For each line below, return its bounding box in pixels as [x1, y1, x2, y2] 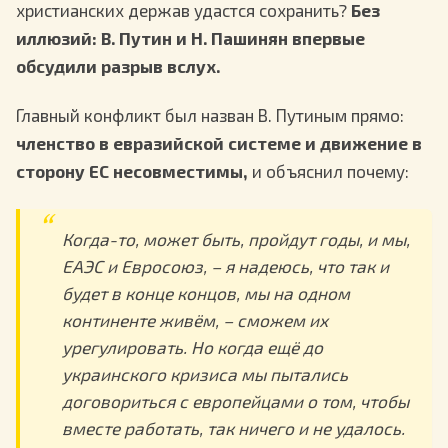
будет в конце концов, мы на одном [61, 283, 350, 304]
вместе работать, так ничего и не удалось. [61, 418, 405, 439]
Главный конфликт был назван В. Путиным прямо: [16, 104, 404, 125]
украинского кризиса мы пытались [61, 364, 348, 385]
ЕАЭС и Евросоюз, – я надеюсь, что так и [61, 256, 389, 277]
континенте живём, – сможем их [61, 310, 328, 331]
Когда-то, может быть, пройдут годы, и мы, [61, 229, 410, 250]
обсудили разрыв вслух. [16, 56, 220, 77]
